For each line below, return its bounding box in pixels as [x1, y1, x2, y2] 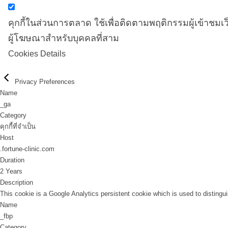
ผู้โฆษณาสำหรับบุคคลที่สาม [8, 33, 119, 43]
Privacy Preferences [15, 78, 75, 85]
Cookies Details [8, 49, 66, 58]
